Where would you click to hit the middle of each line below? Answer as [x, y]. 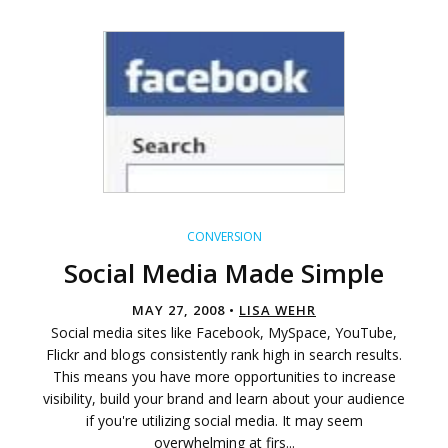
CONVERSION [224, 237]
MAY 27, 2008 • [185, 310]
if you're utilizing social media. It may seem [224, 421]
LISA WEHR [277, 310]
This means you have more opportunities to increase [224, 377]
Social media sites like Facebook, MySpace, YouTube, [224, 333]
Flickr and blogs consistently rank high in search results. [224, 355]
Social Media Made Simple [224, 273]
